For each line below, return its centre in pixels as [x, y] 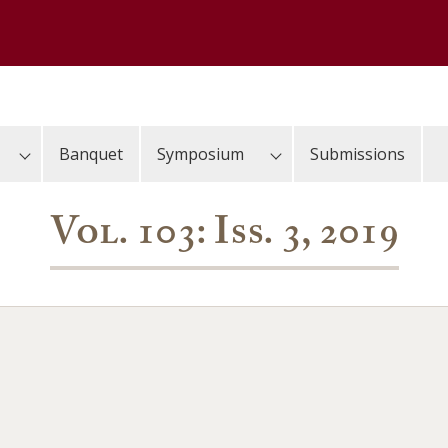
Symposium [200, 154]
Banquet [91, 154]
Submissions [357, 154]
